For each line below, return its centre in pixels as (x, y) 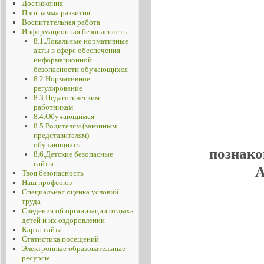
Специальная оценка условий (70, 192)
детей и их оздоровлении (63, 220)
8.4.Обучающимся (64, 116)
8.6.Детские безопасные (73, 154)
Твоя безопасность (52, 173)
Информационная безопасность (74, 32)
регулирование (58, 88)
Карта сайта (42, 230)
